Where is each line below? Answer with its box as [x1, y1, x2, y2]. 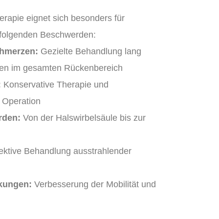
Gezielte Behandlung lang [38, 46, 141, 56]
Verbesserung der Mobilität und [31, 179, 156, 189]
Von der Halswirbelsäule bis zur [20, 112, 146, 123]
